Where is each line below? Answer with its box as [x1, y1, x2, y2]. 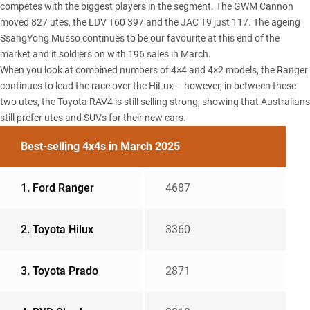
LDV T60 [89, 17, 125, 28]
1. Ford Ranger [21, 181, 94, 195]
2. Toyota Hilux [21, 223, 93, 237]
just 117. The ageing [212, 17, 300, 28]
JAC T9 [181, 17, 212, 28]
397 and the [125, 17, 181, 28]
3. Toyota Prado [21, 264, 98, 278]
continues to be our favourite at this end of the [80, 33, 280, 44]
